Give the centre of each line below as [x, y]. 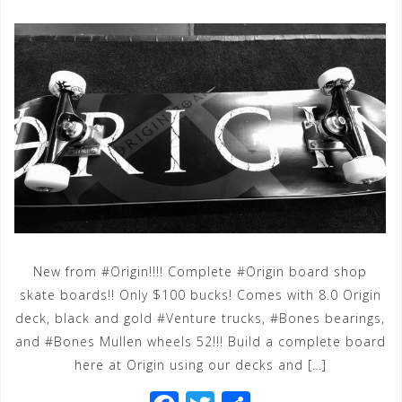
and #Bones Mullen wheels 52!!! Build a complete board [200, 341]
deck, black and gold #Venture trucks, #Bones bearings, [200, 318]
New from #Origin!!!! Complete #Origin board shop [200, 271]
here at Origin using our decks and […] [200, 364]
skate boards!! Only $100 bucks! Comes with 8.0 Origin [200, 294]
